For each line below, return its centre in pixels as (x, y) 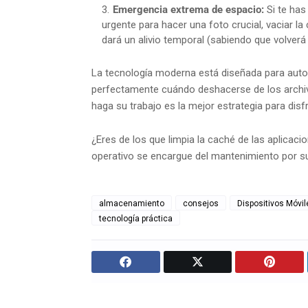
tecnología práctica (136, 219)
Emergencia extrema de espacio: (188, 10)
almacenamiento (132, 204)
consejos (201, 204)
